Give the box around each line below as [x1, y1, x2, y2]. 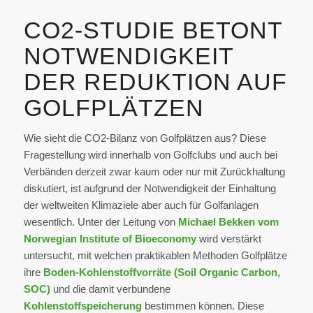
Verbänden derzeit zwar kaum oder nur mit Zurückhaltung [23, 165, 285, 177]
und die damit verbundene [50, 282, 170, 295]
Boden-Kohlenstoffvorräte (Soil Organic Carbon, [43, 265, 280, 278]
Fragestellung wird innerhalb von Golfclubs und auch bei [23, 148, 277, 161]
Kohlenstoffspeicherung [23, 299, 142, 312]
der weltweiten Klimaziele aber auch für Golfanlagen [23, 198, 259, 211]
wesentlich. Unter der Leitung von [23, 215, 178, 228]
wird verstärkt [196, 232, 261, 245]
